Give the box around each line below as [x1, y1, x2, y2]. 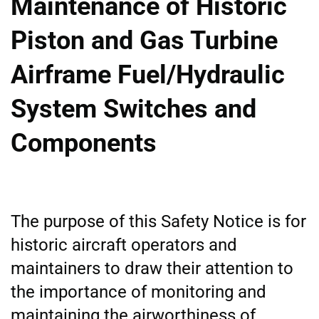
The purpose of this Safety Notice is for [11, 211, 306, 231]
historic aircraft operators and [11, 234, 237, 255]
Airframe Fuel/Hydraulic [11, 59, 285, 90]
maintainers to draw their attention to [11, 258, 293, 278]
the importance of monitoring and [11, 281, 266, 302]
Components [11, 127, 157, 158]
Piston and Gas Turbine [11, 25, 278, 56]
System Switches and [11, 93, 256, 124]
